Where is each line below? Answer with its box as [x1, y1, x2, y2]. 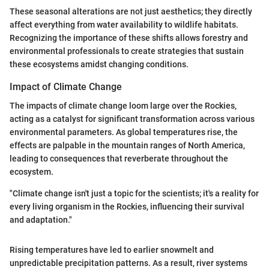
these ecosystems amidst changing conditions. [10, 59, 189, 69]
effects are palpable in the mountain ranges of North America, [10, 140, 245, 150]
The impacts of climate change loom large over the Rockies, [10, 100, 237, 110]
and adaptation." [10, 214, 72, 225]
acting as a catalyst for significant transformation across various [10, 113, 255, 124]
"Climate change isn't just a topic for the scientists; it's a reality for [10, 188, 259, 198]
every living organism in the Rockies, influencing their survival [10, 201, 244, 211]
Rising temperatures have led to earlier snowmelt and [10, 244, 214, 255]
